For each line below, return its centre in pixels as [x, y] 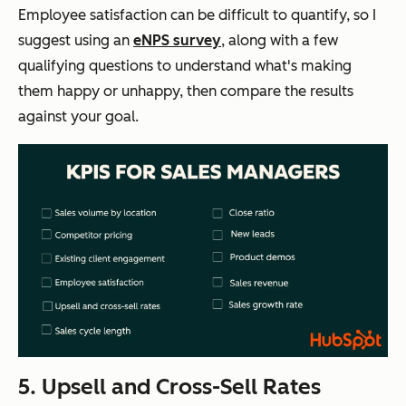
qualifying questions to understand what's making [185, 66]
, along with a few [280, 41]
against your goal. [78, 117]
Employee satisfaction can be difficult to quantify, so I [197, 15]
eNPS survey [177, 41]
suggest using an [76, 41]
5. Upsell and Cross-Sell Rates [169, 386]
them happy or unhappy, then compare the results [186, 92]
